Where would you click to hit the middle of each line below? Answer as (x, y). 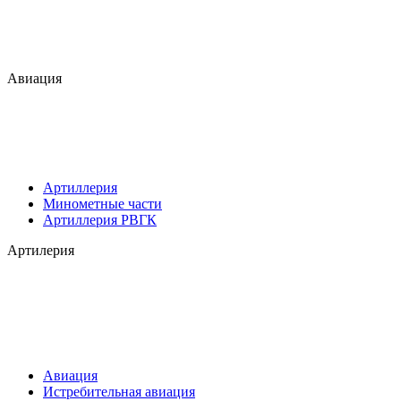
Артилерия (41, 250)
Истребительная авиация (119, 391)
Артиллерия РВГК (100, 219)
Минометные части (102, 203)
